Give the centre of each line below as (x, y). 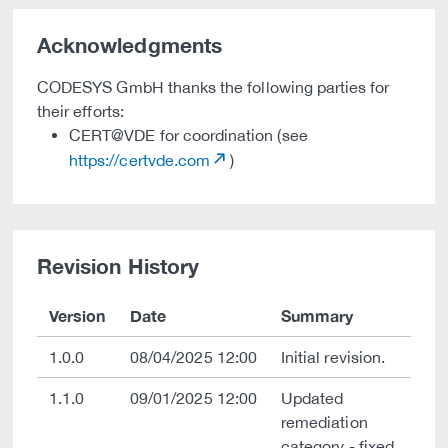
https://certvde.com (140, 160)
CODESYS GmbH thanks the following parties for (213, 87)
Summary (317, 315)
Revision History (118, 266)
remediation (324, 422)
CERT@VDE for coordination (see (188, 135)
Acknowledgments (129, 45)
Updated (312, 398)
